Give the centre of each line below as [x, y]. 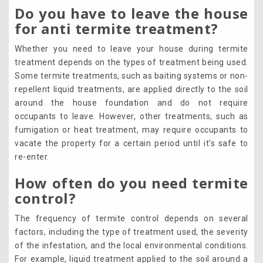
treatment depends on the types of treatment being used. [131, 63]
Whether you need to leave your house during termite [131, 49]
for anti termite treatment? [117, 29]
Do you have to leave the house [131, 14]
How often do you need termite [131, 183]
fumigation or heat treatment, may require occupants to [131, 130]
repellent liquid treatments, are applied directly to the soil [131, 90]
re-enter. [33, 157]
